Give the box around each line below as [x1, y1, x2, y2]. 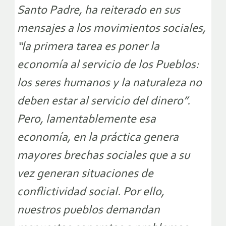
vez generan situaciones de [17, 168, 153, 181]
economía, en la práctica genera [17, 132, 179, 144]
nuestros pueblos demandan [17, 204, 160, 217]
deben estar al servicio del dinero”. [17, 95, 190, 108]
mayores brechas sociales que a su [17, 150, 190, 162]
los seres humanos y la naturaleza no [17, 77, 202, 90]
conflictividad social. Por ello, [17, 186, 164, 199]
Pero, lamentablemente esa [17, 114, 156, 126]
